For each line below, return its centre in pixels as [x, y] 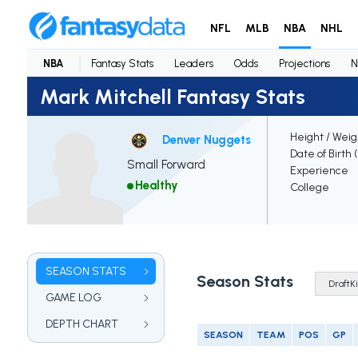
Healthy [156, 186]
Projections [304, 63]
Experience [319, 171]
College [309, 188]
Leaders [193, 63]
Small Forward [166, 165]
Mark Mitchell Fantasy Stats [172, 96]
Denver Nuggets [206, 139]
